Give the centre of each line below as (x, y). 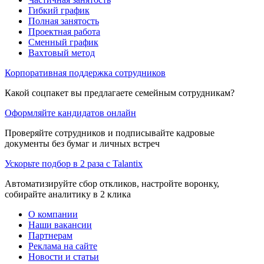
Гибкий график (59, 10)
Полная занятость (64, 21)
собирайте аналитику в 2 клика (68, 194)
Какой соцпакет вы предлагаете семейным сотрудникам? (120, 93)
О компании (53, 214)
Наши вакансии (60, 225)
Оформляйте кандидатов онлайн (70, 113)
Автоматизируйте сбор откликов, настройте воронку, (112, 183)
